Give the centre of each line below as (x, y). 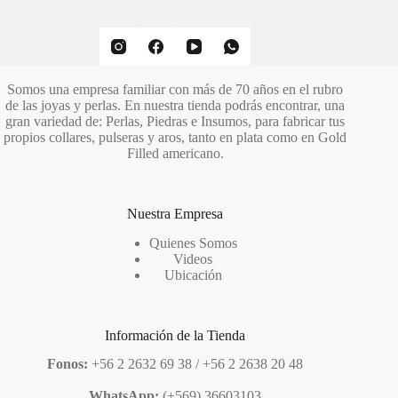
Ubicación (193, 275)
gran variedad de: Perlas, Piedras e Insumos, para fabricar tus (175, 121)
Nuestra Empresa (175, 213)
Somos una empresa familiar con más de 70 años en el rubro (175, 89)
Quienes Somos (193, 243)
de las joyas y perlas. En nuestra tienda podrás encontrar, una (175, 105)
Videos (193, 259)
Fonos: (70, 364)
